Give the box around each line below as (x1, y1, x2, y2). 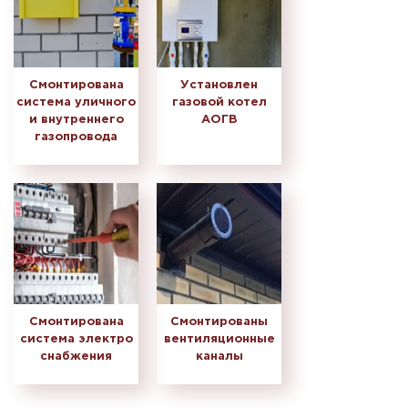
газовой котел (171, 97, 267, 108)
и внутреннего (28, 115, 124, 126)
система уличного (16, 97, 136, 108)
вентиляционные (163, 334, 275, 345)
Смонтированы (170, 317, 268, 328)
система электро (19, 334, 133, 345)
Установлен (180, 80, 258, 91)
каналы (195, 352, 243, 362)
